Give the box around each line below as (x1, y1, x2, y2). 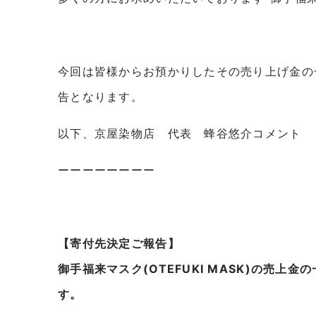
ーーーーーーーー (58, 163, 156, 177)
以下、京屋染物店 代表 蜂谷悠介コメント (58, 126, 302, 140)
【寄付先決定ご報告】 (58, 236, 180, 250)
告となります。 (58, 90, 143, 104)
